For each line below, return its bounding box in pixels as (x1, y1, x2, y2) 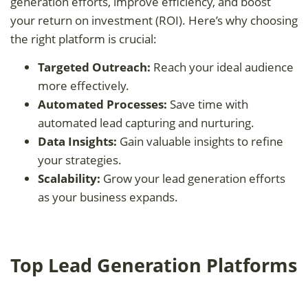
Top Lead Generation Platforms (10, 252, 297, 278)
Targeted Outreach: (38, 58, 151, 75)
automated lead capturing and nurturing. (38, 114, 254, 131)
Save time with (167, 96, 248, 112)
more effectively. (38, 77, 129, 93)
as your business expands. (38, 188, 178, 205)
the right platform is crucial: (10, 30, 157, 47)
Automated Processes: (38, 96, 167, 112)
